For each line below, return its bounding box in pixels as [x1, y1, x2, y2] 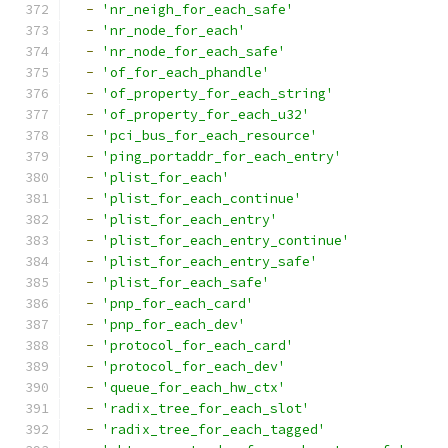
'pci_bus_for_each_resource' [102, 127, 318, 144]
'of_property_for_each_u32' [102, 106, 310, 123]
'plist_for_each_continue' [102, 190, 302, 207]
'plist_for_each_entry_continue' [102, 232, 350, 249]
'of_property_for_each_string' [102, 85, 334, 102]
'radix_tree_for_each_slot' [102, 400, 310, 417]
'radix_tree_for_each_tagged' [102, 421, 326, 438]
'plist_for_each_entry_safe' [102, 253, 318, 270]
